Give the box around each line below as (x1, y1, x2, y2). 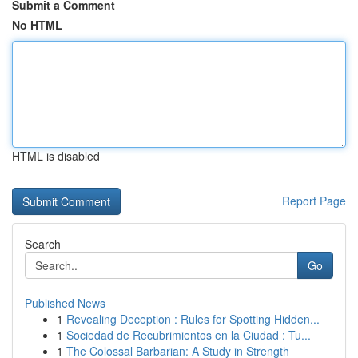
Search (25, 236, 61, 252)
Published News (25, 295, 105, 311)
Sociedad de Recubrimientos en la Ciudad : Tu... (66, 327, 311, 343)
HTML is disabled (12, 148, 100, 164)
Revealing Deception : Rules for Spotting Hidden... (66, 311, 320, 327)
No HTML (12, 17, 62, 33)
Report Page (282, 193, 346, 209)
